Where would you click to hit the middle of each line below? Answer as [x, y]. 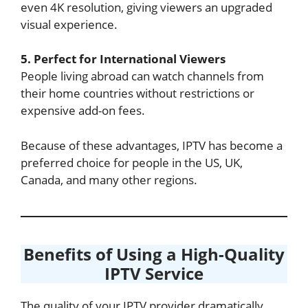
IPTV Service [154, 273]
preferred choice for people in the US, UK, [132, 162]
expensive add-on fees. [83, 110]
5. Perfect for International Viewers [123, 59]
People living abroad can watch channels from [142, 76]
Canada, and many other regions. [109, 179]
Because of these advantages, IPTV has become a [152, 145]
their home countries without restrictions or [137, 93]
